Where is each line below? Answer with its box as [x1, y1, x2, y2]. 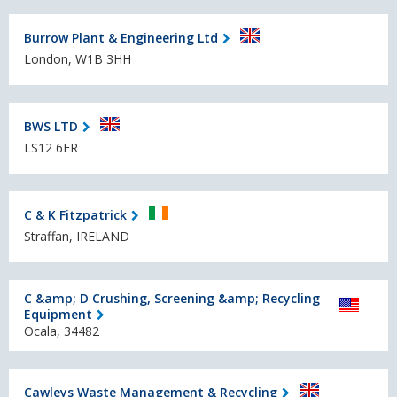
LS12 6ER [24, 139, 78, 157]
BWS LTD [24, 117, 78, 135]
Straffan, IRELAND [24, 228, 129, 245]
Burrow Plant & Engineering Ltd [24, 28, 218, 46]
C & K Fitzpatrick [24, 206, 127, 223]
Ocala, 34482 [24, 323, 99, 340]
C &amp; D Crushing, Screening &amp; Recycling [24, 290, 320, 307]
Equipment [24, 306, 92, 323]
